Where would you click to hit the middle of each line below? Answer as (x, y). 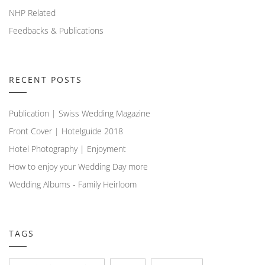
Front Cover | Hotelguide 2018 (66, 131)
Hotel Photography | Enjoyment (67, 148)
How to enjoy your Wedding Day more (78, 166)
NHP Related (32, 12)
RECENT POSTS (46, 79)
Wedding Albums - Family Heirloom (73, 184)
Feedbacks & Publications (56, 30)
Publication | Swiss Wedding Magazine (80, 113)
